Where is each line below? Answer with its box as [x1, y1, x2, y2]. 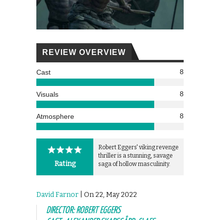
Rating [54, 159, 76, 168]
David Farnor [36, 190, 79, 199]
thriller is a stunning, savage [98, 152, 173, 159]
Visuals [36, 90, 58, 98]
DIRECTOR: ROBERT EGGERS [46, 205, 120, 215]
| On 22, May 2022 [79, 190, 137, 199]
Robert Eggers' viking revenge [98, 143, 179, 151]
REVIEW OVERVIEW [42, 48, 126, 56]
